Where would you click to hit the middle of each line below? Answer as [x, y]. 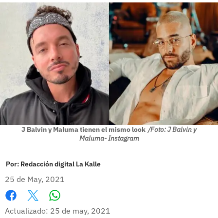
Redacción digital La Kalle [61, 164]
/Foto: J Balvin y [172, 129]
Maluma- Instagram [109, 138]
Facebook [22, 206]
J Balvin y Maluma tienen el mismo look [83, 129]
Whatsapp [73, 205]
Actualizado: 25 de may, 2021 [58, 210]
